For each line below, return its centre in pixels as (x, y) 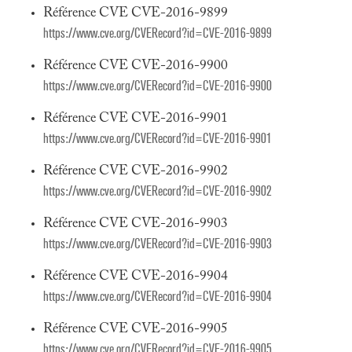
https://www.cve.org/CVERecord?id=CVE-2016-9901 (158, 139)
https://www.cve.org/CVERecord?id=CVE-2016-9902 (158, 191)
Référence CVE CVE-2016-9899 (136, 13)
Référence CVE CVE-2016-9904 (136, 277)
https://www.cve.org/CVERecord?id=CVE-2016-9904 (158, 297)
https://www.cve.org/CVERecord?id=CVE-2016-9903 (158, 244)
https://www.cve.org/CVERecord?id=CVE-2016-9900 (158, 86)
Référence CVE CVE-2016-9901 (136, 119)
